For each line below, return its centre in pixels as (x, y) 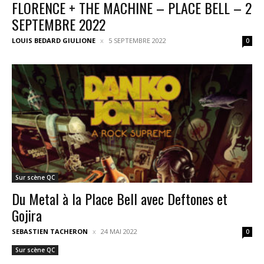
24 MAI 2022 (119, 232)
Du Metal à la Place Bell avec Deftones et (120, 199)
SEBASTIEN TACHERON (50, 232)
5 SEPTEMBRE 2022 (137, 40)
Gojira (27, 215)
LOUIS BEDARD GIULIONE (54, 40)
